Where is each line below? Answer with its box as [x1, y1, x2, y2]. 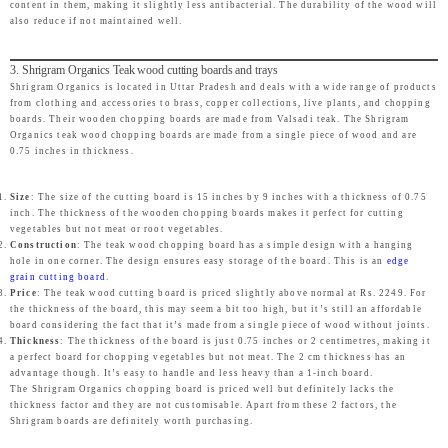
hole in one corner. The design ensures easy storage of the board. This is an [10, 255, 387, 266]
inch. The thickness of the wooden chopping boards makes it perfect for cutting [10, 207, 404, 218]
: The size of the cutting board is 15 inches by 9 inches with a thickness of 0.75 [30, 191, 427, 202]
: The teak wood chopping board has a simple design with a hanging [76, 239, 414, 250]
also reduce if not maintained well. [10, 15, 183, 26]
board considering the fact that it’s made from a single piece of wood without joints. [10, 319, 430, 330]
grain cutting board [10, 271, 106, 282]
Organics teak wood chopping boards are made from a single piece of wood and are [10, 129, 417, 140]
